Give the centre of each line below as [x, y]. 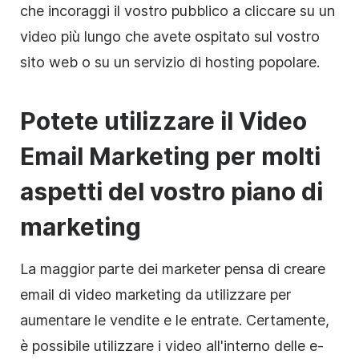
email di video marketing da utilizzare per [155, 294]
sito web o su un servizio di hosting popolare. [170, 62]
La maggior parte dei [91, 268]
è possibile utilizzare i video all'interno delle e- [172, 345]
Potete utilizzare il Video [163, 121]
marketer [191, 268]
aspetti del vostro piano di [171, 191]
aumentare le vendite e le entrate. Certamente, [175, 320]
